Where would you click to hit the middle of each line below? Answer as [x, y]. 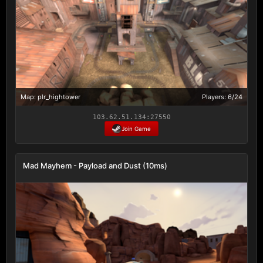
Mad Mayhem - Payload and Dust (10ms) [95, 165]
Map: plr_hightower [50, 97]
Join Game [136, 128]
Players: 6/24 [222, 97]
